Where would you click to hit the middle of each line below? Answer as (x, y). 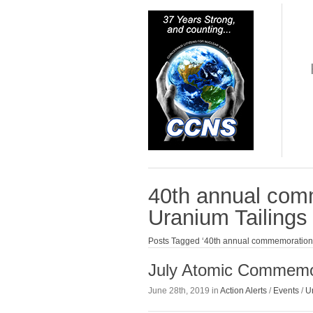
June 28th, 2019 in (184, 290)
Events (286, 290)
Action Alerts (243, 290)
